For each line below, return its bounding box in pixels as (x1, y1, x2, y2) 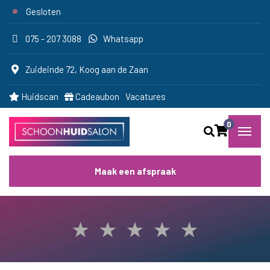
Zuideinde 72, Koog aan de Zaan (25, 64, 148, 75)
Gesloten (26, 6, 61, 17)
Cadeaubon (74, 91, 119, 102)
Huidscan (19, 91, 58, 102)
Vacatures (125, 91, 166, 102)
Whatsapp (103, 33, 143, 44)
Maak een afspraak (94, 165, 176, 177)
